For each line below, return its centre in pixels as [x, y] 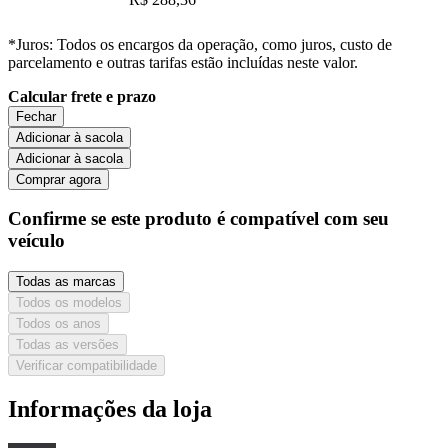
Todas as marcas [66, 282]
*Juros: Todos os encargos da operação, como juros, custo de [200, 44]
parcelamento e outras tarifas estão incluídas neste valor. [183, 62]
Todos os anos [58, 324]
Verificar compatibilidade [86, 366]
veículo [36, 241]
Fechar [36, 116]
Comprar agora [58, 179]
